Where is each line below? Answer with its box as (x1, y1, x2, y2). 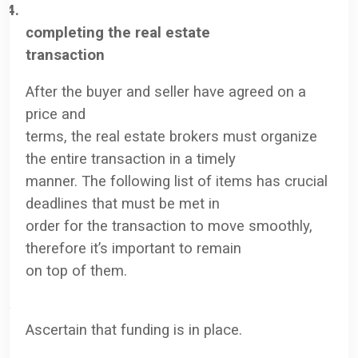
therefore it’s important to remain (26, 239, 241, 257)
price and (26, 105, 86, 123)
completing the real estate (26, 23, 210, 42)
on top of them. (26, 261, 127, 280)
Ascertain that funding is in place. (26, 320, 242, 339)
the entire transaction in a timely (26, 149, 236, 168)
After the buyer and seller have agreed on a (26, 82, 306, 101)
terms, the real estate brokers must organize (26, 127, 317, 145)
